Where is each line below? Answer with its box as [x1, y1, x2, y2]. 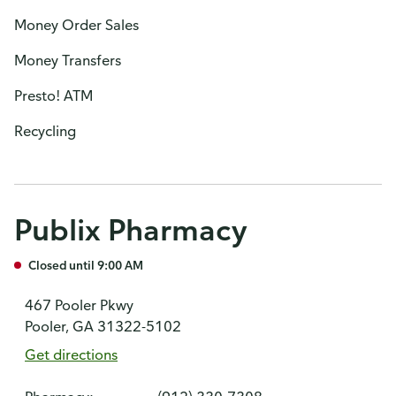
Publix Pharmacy [14, 211, 247, 247]
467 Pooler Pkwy [25, 296, 133, 314]
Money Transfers [14, 51, 121, 69]
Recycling [14, 122, 76, 140]
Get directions [25, 346, 118, 363]
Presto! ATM [14, 87, 93, 104]
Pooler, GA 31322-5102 [25, 317, 181, 335]
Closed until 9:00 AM [28, 257, 143, 272]
